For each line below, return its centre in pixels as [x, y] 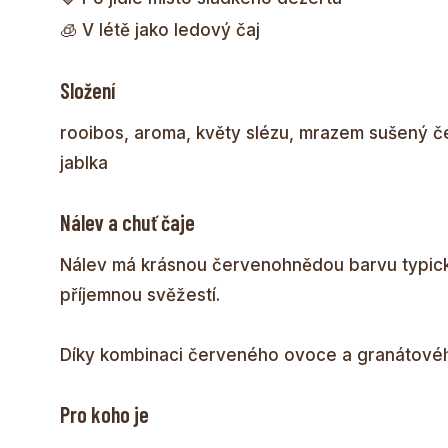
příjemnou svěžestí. [140, 294]
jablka [84, 162]
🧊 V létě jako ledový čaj [160, 29]
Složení [87, 89]
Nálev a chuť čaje [127, 221]
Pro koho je [104, 413]
